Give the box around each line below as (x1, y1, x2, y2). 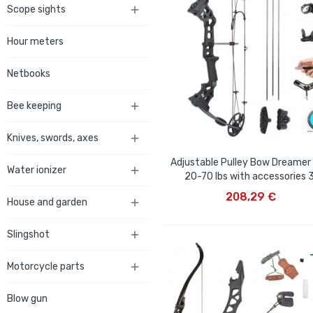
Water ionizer (7, 164, 66, 176)
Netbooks (7, 68, 50, 80)
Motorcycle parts (7, 261, 85, 272)
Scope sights (7, 3, 66, 15)
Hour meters (7, 36, 64, 48)
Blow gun (7, 293, 48, 305)
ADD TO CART (224, 181, 281, 191)
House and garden (7, 196, 87, 208)
